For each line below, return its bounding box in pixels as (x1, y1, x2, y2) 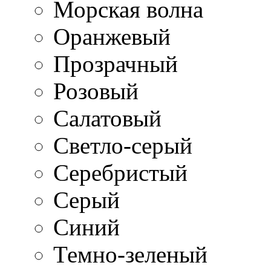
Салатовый (53, 105, 162, 131)
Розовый (53, 78, 139, 104)
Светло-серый (53, 132, 192, 158)
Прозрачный (53, 51, 178, 77)
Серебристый (53, 160, 188, 186)
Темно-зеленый (53, 241, 207, 267)
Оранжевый (53, 24, 171, 50)
